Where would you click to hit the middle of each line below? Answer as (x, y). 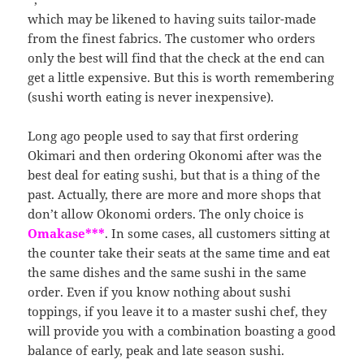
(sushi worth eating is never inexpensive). (151, 96)
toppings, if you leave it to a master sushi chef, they (178, 311)
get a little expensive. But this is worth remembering (181, 77)
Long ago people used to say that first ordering (163, 135)
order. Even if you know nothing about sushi (160, 291)
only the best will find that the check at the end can (177, 57)
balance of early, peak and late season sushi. (156, 350)
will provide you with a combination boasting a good (182, 330)
